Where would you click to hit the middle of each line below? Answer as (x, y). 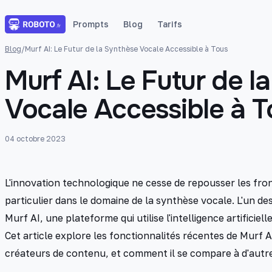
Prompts (91, 24)
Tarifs (170, 24)
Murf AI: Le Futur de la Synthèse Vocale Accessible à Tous (126, 49)
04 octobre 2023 (35, 139)
